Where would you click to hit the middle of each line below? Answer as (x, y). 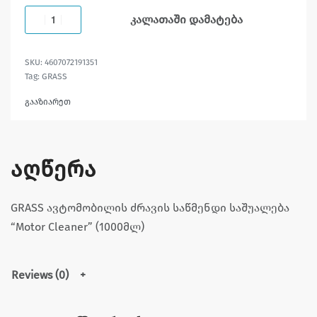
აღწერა (53, 169)
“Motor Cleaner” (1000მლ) (77, 226)
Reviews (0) (40, 275)
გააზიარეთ (48, 102)
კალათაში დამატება (186, 19)
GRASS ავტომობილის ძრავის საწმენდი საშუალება (150, 207)
